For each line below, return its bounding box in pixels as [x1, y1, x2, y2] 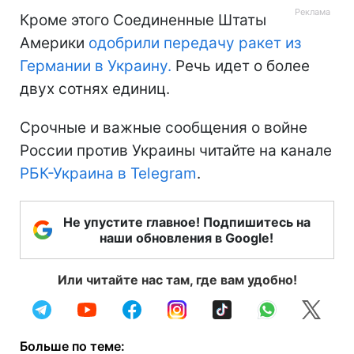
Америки [20, 33, 88, 52]
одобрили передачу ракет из [88, 33, 301, 52]
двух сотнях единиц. [20, 79, 170, 98]
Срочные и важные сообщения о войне [20, 118, 307, 137]
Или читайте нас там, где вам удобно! [57, 271, 297, 288]
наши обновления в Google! [100, 229, 273, 246]
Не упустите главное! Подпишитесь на [62, 213, 311, 230]
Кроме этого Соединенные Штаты [20, 10, 266, 29]
